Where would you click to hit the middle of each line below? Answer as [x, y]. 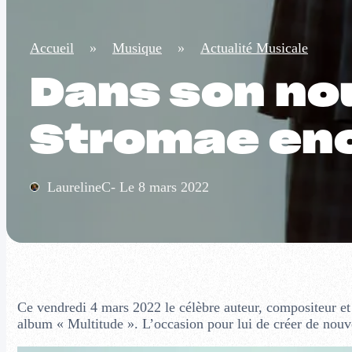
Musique [137, 48]
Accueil [52, 48]
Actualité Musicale [254, 48]
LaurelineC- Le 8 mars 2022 [128, 187]
